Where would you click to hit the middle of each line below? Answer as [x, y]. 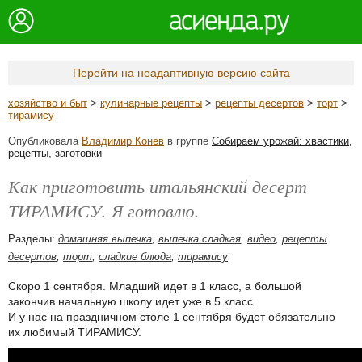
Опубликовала [45, 141]
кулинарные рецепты [151, 103]
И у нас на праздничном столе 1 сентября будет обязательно [172, 317]
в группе [188, 141]
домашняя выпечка [105, 239]
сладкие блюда [135, 257]
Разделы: [33, 239]
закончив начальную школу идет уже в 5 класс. [132, 301]
